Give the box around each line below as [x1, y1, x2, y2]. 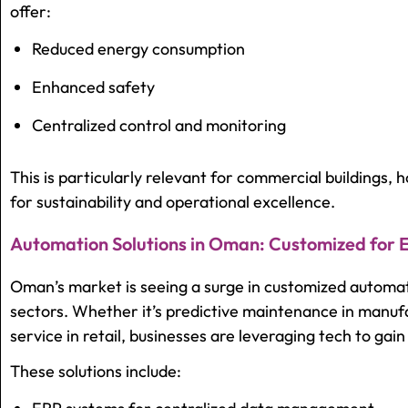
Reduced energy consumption [32, 38, 245, 60]
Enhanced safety [32, 76, 155, 98]
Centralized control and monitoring [32, 115, 286, 137]
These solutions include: [10, 361, 181, 382]
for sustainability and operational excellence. [10, 191, 335, 213]
